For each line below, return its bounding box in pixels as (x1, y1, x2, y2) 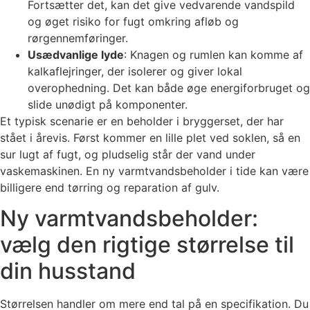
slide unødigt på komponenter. (28, 97, 188, 111)
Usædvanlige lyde (28, 47, 124, 62)
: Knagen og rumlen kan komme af (124, 47, 303, 62)
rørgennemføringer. (28, 30, 128, 45)
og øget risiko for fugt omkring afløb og (28, 14, 239, 28)
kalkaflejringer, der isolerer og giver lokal (28, 64, 242, 78)
